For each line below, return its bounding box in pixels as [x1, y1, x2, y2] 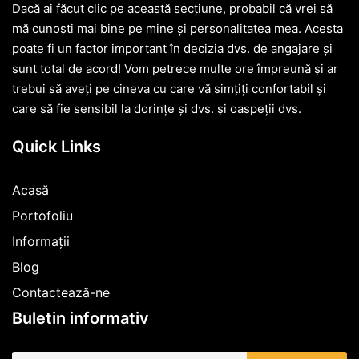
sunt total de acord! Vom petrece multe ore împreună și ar [12, 61, 338, 76]
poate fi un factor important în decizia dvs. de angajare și [12, 41, 333, 56]
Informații [12, 232, 70, 249]
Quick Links [12, 136, 101, 156]
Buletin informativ [12, 308, 149, 328]
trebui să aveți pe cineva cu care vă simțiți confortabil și [12, 81, 326, 96]
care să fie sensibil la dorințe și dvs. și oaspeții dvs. [12, 101, 301, 116]
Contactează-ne [12, 284, 110, 301]
